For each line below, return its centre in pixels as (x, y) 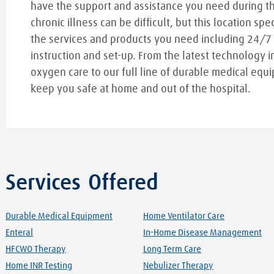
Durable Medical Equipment (59, 216)
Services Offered (82, 183)
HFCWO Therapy (36, 249)
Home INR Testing (39, 265)
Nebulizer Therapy (178, 265)
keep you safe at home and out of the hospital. (141, 89)
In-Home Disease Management (202, 232)
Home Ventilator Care (184, 216)
